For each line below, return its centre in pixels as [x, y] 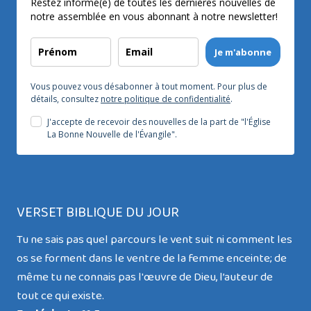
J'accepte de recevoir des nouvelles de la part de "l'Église [159, 122]
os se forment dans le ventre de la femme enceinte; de [152, 259]
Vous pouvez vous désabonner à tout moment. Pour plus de [149, 87]
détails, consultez [66, 99]
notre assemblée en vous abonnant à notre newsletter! [154, 17]
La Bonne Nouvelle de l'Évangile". [112, 135]
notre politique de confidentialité [166, 99]
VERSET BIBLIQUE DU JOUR [98, 213]
